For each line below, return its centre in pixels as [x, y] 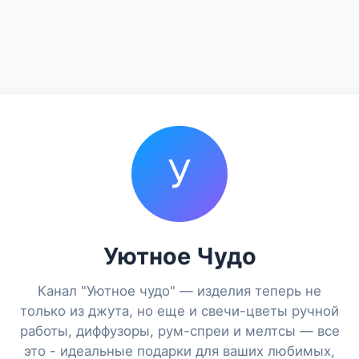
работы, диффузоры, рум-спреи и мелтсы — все [179, 331]
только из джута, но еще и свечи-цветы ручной [179, 311]
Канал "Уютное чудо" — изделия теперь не [179, 291]
